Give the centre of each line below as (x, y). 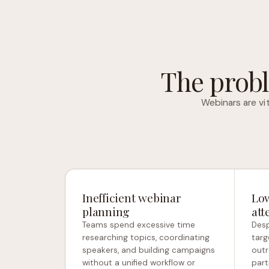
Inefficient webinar (132, 198)
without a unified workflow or (139, 263)
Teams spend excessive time (139, 225)
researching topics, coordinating (146, 237)
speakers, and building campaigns (149, 250)
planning (106, 211)
